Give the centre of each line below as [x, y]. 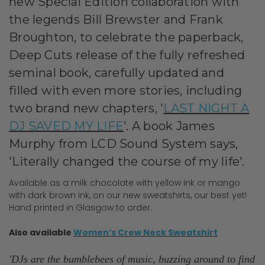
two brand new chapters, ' [86, 108]
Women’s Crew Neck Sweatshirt [146, 232]
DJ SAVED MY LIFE [66, 126]
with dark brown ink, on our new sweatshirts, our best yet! [128, 195]
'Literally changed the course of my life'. [128, 161]
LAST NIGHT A [206, 108]
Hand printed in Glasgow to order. [80, 207]
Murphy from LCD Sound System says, [124, 143]
